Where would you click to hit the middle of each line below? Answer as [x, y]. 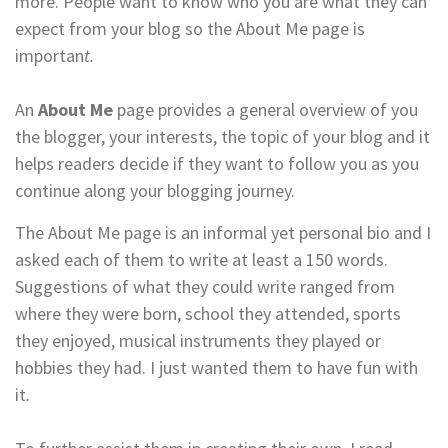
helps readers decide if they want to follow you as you [217, 164]
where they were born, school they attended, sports [208, 314]
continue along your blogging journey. [155, 191]
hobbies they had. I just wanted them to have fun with [216, 368]
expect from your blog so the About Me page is [190, 29]
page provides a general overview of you [265, 110]
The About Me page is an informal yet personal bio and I [223, 233]
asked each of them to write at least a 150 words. [201, 260]
